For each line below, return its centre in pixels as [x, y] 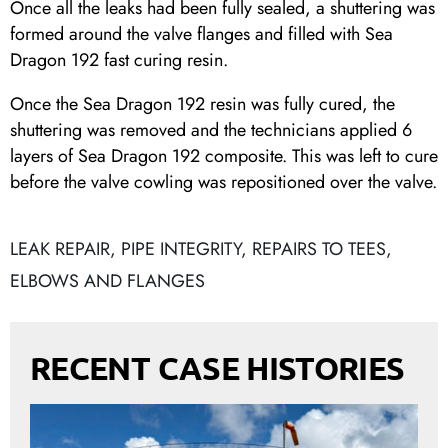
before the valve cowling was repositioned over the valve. [223, 182]
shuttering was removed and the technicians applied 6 [211, 130]
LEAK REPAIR [60, 249]
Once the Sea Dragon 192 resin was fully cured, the [202, 104]
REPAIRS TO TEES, [322, 249]
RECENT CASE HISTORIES [217, 368]
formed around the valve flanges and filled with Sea [201, 34]
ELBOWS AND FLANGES [107, 281]
